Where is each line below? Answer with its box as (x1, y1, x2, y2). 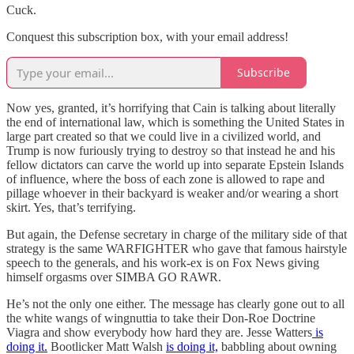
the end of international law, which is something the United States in (6, 115, 345, 129)
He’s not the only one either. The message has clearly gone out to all (6, 296, 345, 311)
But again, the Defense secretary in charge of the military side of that (6, 227, 347, 241)
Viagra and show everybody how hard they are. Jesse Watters (6, 325, 312, 339)
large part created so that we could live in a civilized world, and (6, 129, 321, 143)
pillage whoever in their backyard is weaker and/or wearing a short (6, 186, 338, 200)
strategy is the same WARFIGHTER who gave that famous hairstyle (6, 241, 347, 255)
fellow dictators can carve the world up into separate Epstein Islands (6, 157, 344, 171)
